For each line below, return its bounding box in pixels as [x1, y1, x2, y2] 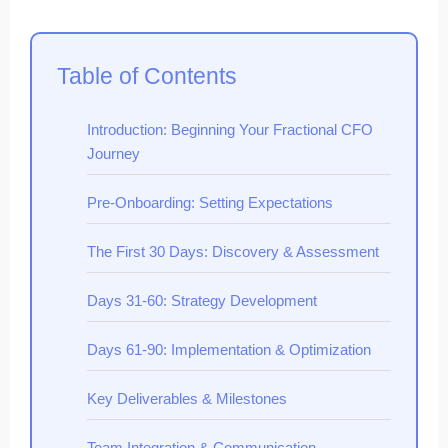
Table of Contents [57, 63, 237, 89]
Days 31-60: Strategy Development [87, 291, 317, 309]
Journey [87, 144, 140, 162]
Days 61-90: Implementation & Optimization [87, 340, 371, 358]
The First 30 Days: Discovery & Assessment [87, 242, 379, 260]
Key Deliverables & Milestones [87, 389, 287, 407]
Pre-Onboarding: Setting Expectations [87, 193, 333, 211]
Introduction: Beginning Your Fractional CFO [87, 120, 373, 138]
